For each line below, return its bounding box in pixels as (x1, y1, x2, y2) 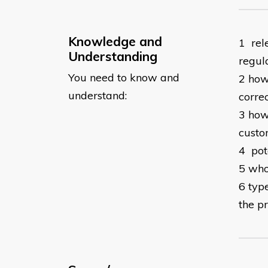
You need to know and (68, 70, 179, 84)
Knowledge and (68, 33, 162, 49)
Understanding (68, 48, 157, 64)
